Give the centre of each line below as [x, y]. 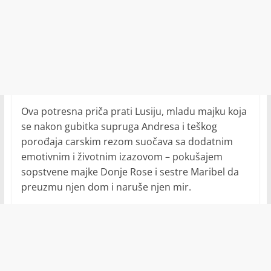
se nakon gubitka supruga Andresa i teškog [119, 126]
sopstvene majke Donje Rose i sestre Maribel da [130, 172]
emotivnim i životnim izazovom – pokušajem [122, 157]
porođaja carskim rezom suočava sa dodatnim [127, 142]
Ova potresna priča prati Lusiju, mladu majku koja [134, 111]
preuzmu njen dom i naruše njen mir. [106, 187]
